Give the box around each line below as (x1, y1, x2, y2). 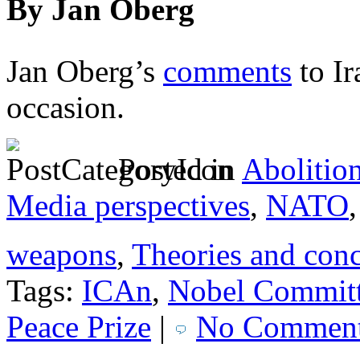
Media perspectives (6, 188, 250, 223)
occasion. (6, 90, 125, 125)
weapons (6, 237, 117, 272)
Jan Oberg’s (6, 54, 163, 89)
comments (163, 54, 292, 89)
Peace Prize (6, 309, 151, 345)
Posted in (110, 152, 242, 187)
